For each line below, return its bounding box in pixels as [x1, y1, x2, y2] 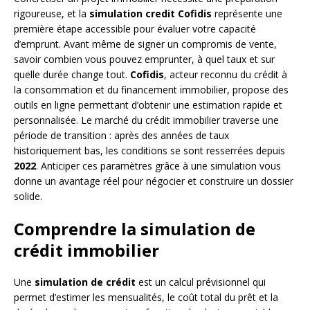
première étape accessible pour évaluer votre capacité [14, 22, 256, 36]
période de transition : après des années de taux [14, 129, 229, 143]
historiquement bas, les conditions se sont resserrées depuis [14, 144, 285, 158]
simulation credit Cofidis [89, 7, 212, 21]
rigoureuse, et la [14, 7, 89, 21]
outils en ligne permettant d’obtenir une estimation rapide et [14, 98, 282, 112]
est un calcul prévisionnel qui [136, 275, 266, 289]
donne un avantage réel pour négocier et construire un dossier [14, 174, 293, 188]
